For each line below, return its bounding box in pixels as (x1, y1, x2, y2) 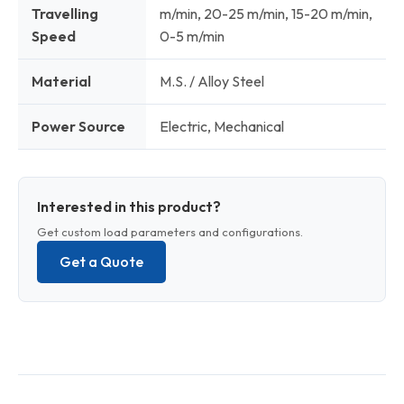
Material (32, 72, 91, 90)
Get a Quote (60, 252, 143, 271)
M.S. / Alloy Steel (160, 72, 264, 90)
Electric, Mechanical (160, 117, 284, 135)
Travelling (32, 5, 98, 23)
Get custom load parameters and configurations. (37, 225, 303, 239)
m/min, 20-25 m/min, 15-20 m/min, (160, 5, 372, 23)
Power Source (32, 117, 125, 135)
